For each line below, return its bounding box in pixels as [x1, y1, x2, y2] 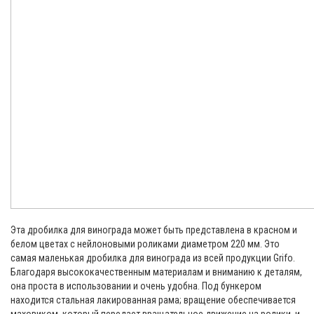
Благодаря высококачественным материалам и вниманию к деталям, [11, 266, 302, 278]
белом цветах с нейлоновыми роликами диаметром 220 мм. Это [11, 238, 280, 250]
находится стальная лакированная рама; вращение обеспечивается [11, 294, 296, 306]
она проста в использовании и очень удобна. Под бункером [11, 280, 261, 292]
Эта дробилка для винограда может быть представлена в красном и [11, 224, 297, 236]
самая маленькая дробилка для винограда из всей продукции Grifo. [11, 252, 295, 264]
